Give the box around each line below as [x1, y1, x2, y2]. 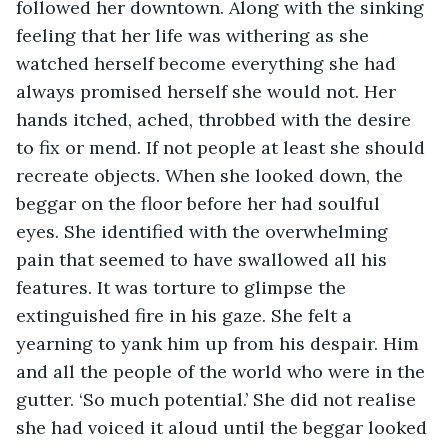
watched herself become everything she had [16, 51, 401, 75]
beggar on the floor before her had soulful [16, 191, 385, 215]
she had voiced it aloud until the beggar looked [16, 415, 432, 439]
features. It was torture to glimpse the [16, 275, 351, 299]
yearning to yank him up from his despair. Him [16, 331, 424, 355]
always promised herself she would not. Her [16, 79, 401, 103]
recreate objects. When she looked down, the [16, 163, 408, 187]
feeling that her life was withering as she [16, 23, 374, 47]
